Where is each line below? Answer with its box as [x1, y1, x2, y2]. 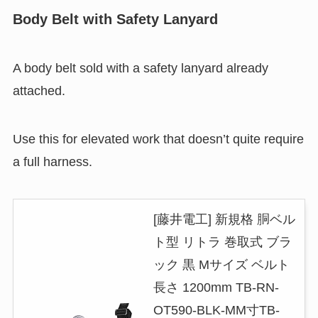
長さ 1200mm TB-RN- [153, 280, 279, 295]
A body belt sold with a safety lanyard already [12, 61, 268, 76]
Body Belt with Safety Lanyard [12, 11, 218, 27]
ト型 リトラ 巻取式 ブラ [153, 235, 292, 250]
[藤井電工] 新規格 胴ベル [153, 212, 295, 227]
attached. [12, 84, 65, 99]
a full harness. [12, 155, 92, 170]
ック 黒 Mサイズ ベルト [153, 258, 290, 273]
